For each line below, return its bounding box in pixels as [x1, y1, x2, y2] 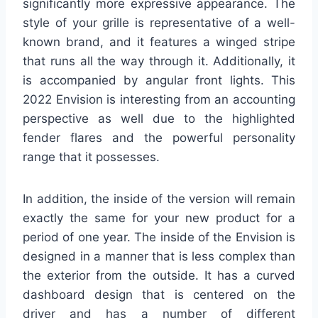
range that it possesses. [23, 150, 160, 165]
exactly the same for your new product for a [23, 211, 295, 226]
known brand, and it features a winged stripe [23, 35, 295, 50]
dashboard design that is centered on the [23, 287, 295, 302]
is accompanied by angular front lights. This [23, 73, 295, 88]
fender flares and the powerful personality [23, 131, 295, 146]
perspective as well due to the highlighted [23, 111, 295, 126]
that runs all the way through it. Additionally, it [23, 54, 295, 69]
